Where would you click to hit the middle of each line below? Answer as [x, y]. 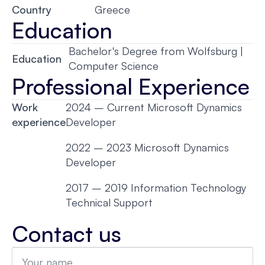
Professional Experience [131, 86]
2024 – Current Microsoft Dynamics [154, 107]
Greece [112, 9]
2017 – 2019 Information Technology [156, 188]
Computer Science [114, 66]
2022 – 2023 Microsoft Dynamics [147, 147]
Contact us [67, 233]
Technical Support [111, 202]
